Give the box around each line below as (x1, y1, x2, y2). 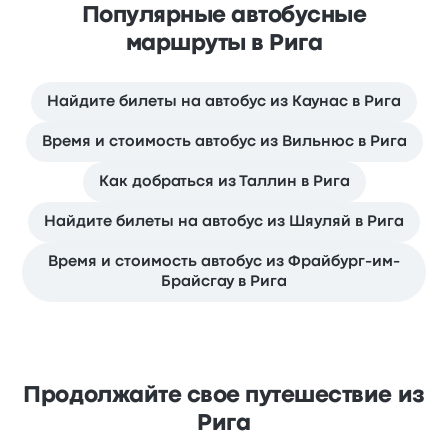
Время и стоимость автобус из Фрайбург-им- (48, 255, 400, 269)
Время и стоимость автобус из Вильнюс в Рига (41, 135, 407, 149)
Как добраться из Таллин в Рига (98, 175, 350, 189)
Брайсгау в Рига (161, 275, 287, 289)
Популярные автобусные (81, 6, 367, 26)
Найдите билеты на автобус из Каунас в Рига (47, 95, 401, 109)
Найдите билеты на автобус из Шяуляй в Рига (44, 215, 404, 229)
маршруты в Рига (125, 34, 323, 54)
